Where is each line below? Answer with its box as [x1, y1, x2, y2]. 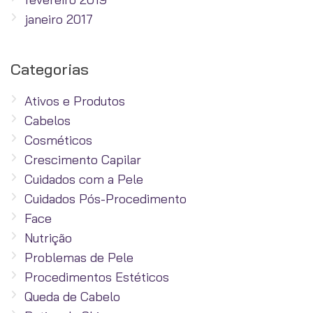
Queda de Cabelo [24, 288, 120, 305]
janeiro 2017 [24, 10, 93, 27]
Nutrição [24, 229, 72, 246]
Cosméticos [24, 131, 92, 148]
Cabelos [24, 112, 71, 129]
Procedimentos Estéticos [24, 268, 169, 285]
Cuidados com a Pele [24, 170, 143, 187]
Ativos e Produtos [24, 92, 125, 109]
